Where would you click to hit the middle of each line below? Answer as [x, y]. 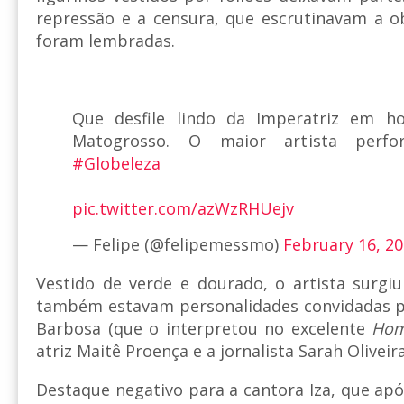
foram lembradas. [108, 41]
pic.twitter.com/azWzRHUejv [183, 209]
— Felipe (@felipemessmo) [178, 245]
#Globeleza [116, 164]
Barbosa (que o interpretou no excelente [204, 329]
